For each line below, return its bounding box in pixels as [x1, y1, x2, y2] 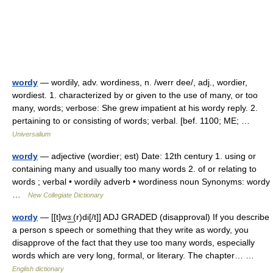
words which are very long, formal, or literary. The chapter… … [12, 250, 259, 260]
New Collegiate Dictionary [28, 191, 104, 199]
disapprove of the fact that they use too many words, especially [12, 238, 255, 247]
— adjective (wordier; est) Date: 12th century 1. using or [38, 151, 256, 161]
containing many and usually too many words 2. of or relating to [12, 164, 257, 174]
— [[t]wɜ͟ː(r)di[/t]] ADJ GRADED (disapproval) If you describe [38, 212, 269, 222]
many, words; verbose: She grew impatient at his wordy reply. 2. [12, 103, 258, 113]
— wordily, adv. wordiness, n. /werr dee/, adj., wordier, [38, 77, 247, 87]
